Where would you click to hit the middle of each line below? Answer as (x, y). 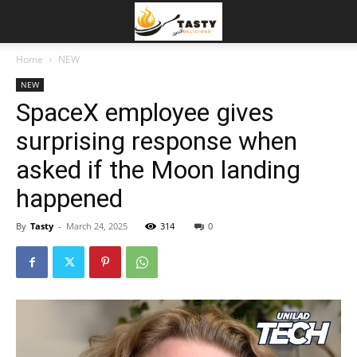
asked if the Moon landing (158, 170)
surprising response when (157, 141)
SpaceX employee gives (145, 112)
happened (69, 198)
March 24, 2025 (97, 226)
